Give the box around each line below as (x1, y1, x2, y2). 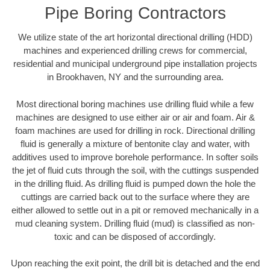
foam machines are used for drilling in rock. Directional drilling (15, 125, 255, 136)
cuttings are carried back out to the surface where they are (20, 191, 250, 202)
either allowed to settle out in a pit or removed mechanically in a (11, 204, 259, 215)
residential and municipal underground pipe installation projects (13, 58, 257, 69)
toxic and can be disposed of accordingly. (54, 231, 216, 242)
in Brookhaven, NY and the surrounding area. (46, 72, 224, 83)
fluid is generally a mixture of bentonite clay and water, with (20, 138, 250, 149)
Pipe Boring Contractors (44, 4, 226, 23)
